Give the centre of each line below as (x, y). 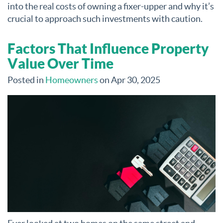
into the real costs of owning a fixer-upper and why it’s (111, 6)
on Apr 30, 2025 (129, 80)
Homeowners (72, 80)
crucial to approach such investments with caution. (105, 19)
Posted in (26, 80)
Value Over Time (60, 64)
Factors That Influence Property (108, 49)
